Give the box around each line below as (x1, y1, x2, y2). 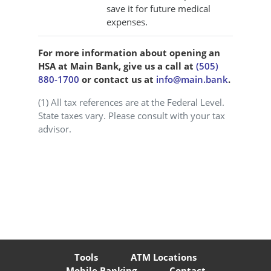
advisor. (38, 122, 71, 135)
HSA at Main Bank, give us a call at (38, 59, 196, 72)
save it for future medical (106, 2, 211, 15)
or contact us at (79, 73, 156, 85)
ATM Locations (131, 250, 197, 263)
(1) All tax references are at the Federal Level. (38, 96, 224, 108)
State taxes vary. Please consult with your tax (38, 109, 225, 122)
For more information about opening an (38, 46, 220, 59)
